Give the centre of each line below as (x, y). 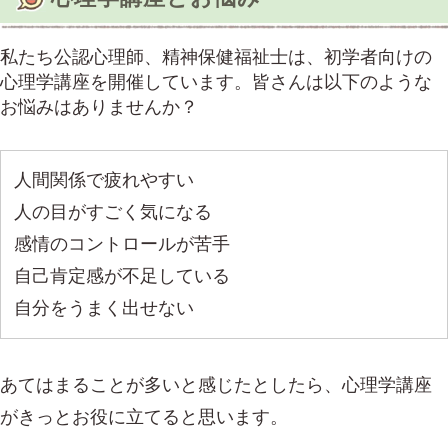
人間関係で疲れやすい (104, 180)
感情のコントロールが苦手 (122, 244)
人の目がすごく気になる (113, 212)
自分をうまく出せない (104, 308)
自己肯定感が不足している (122, 276)
